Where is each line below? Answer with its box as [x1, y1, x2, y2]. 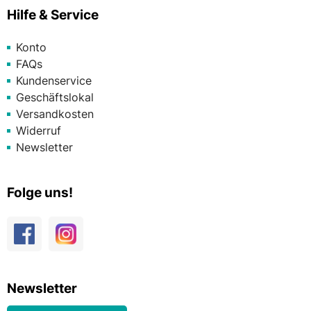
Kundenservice [16, 74, 92, 88]
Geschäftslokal [16, 90, 94, 105]
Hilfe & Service [7, 7, 99, 24]
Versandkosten [16, 107, 94, 121]
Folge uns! [7, 185, 73, 201]
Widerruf [16, 124, 61, 138]
